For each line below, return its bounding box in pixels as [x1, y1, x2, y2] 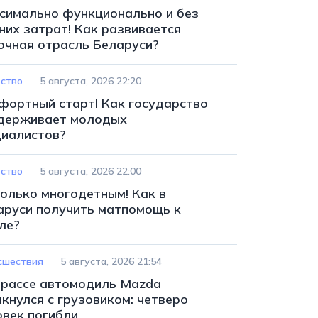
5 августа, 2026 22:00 [40, 165, 141, 177]
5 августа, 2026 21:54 [60, 255, 162, 268]
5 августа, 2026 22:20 [40, 75, 141, 87]
